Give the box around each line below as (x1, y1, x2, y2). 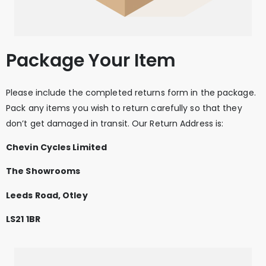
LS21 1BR (6, 213, 40, 226)
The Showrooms (6, 165, 81, 178)
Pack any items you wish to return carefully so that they (6, 102, 242, 114)
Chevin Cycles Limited (6, 141, 107, 153)
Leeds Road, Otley (6, 189, 88, 201)
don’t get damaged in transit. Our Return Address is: (6, 117, 224, 129)
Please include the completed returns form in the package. (6, 86, 256, 99)
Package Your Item (6, 47, 176, 73)
